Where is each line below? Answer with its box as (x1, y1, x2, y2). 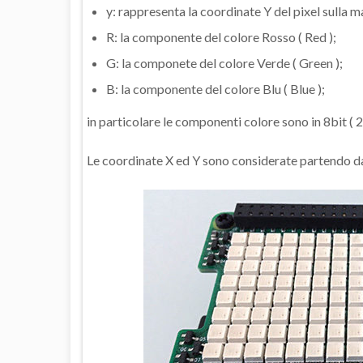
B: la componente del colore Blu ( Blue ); (106, 81, 325, 97)
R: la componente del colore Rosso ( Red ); (106, 29, 336, 45)
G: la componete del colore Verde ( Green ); (106, 55, 343, 71)
